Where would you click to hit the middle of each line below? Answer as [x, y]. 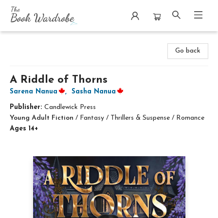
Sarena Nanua [34, 92]
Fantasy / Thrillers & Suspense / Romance [142, 118]
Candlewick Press [70, 107]
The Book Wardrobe [38, 40]
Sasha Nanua [94, 92]
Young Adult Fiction [42, 118]
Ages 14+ [24, 129]
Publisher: [27, 107]
